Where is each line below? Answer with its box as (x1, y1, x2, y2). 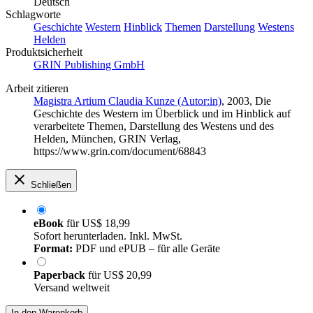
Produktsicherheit (6, 45, 82, 58)
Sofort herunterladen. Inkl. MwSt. (34, 229, 182, 242)
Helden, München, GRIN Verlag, (34, 132, 181, 145)
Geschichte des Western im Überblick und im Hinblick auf (34, 107, 291, 119)
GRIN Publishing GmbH (34, 58, 145, 71)
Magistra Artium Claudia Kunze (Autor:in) (34, 94, 221, 107)
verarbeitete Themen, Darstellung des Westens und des (34, 119, 274, 132)
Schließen (31, 179, 71, 190)
